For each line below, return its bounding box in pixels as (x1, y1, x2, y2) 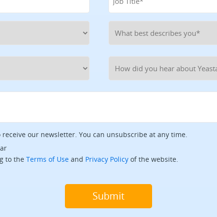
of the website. (128, 154, 178, 164)
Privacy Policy (85, 154, 128, 164)
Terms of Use (26, 154, 69, 164)
